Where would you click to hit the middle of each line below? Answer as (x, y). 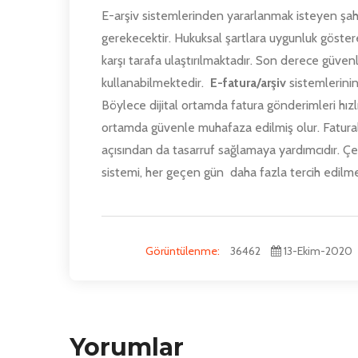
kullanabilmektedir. (156, 82)
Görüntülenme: (184, 251)
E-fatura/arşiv (248, 82)
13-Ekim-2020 (317, 251)
